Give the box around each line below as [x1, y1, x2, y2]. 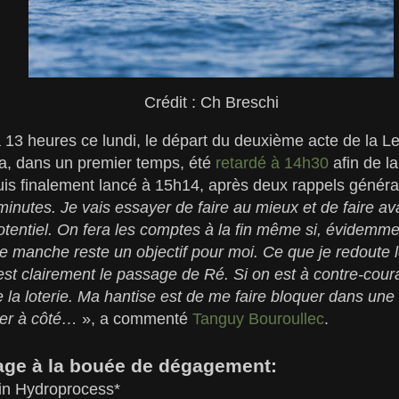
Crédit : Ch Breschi [143, 93, 279, 111]
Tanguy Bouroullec [192, 309, 324, 328]
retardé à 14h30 [216, 153, 329, 172]
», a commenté [77, 309, 192, 328]
